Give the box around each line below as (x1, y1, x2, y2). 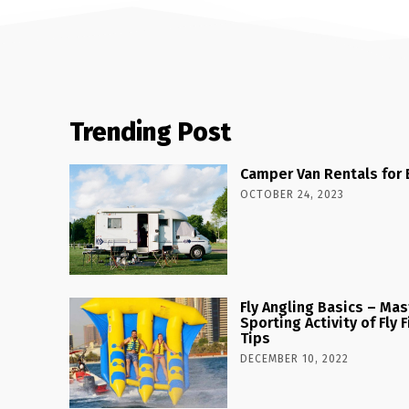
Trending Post (69, 117, 231, 148)
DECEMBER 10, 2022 (239, 352, 349, 366)
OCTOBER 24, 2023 (239, 188, 344, 202)
